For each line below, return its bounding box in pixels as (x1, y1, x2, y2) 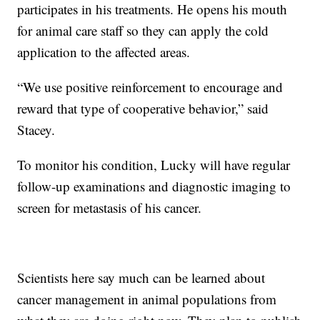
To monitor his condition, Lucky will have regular (17, 155, 291, 174)
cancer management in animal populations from (17, 289, 277, 308)
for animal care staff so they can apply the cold (17, 21, 269, 39)
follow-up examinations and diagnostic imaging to (17, 176, 291, 195)
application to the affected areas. (17, 42, 191, 61)
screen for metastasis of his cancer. (17, 198, 202, 216)
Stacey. (17, 120, 56, 139)
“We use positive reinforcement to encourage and (17, 77, 284, 96)
